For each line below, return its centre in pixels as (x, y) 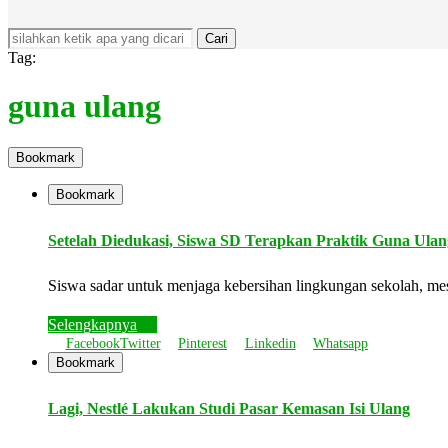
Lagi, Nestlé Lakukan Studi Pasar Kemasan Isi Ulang (229, 408)
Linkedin (270, 343)
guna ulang (84, 106)
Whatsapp (340, 343)
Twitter (140, 343)
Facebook (92, 343)
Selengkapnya (92, 324)
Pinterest (202, 343)
